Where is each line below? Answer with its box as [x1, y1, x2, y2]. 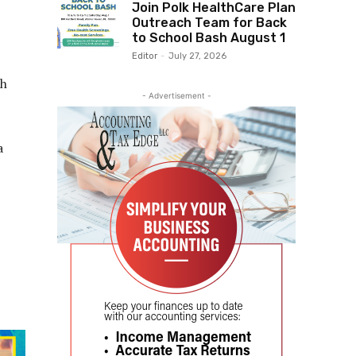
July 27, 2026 [168, 51, 226, 62]
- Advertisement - [141, 91, 211, 101]
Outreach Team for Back [132, 15, 287, 31]
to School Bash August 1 [132, 30, 285, 46]
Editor [132, 51, 157, 62]
